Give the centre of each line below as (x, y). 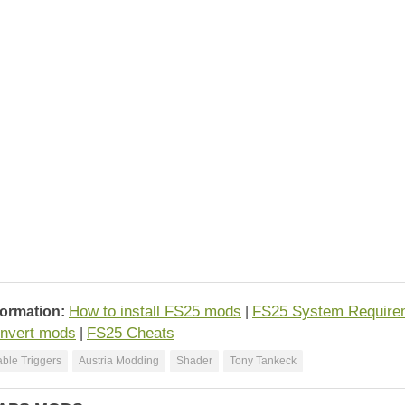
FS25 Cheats (131, 333)
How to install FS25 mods (155, 311)
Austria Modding (119, 361)
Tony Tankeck (263, 361)
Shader (194, 361)
